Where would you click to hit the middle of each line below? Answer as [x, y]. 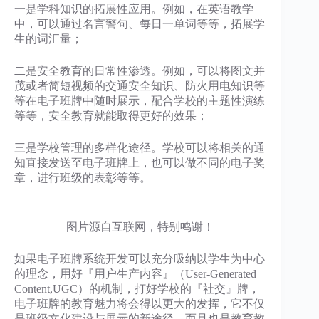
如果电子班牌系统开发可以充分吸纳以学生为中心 [140, 259]
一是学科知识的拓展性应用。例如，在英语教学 [134, 9]
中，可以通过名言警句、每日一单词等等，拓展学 [140, 24]
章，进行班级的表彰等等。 [83, 178]
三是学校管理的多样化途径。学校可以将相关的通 [140, 148]
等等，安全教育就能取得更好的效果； [111, 116]
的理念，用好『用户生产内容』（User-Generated [135, 274]
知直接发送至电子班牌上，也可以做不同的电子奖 [140, 163]
